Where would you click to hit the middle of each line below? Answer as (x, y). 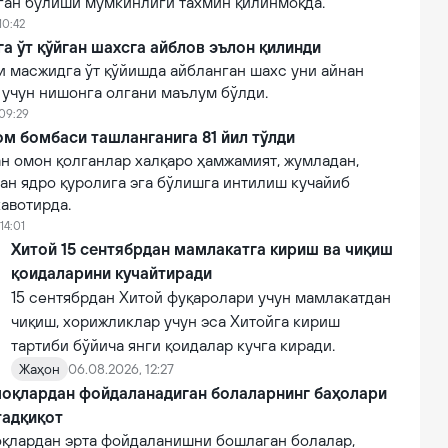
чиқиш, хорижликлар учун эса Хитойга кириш (175, 321)
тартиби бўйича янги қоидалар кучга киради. (175, 345)
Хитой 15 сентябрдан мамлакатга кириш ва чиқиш (202, 249)
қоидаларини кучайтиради (111, 273)
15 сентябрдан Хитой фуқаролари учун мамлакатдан (201, 297)
